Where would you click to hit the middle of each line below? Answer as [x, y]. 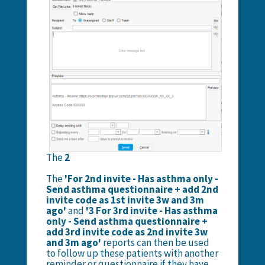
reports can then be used [156, 242]
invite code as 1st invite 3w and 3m [125, 200]
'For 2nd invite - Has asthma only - [140, 178]
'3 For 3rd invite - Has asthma [151, 210]
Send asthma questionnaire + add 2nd [132, 189]
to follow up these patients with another [132, 253]
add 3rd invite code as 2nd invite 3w [127, 232]
